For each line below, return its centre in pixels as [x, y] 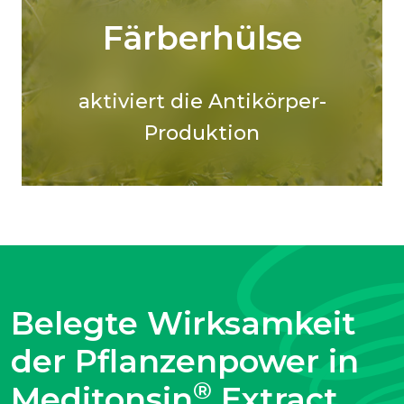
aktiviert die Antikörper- [202, 101]
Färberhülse [202, 37]
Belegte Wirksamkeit [184, 324]
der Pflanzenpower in [185, 362]
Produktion [202, 133]
